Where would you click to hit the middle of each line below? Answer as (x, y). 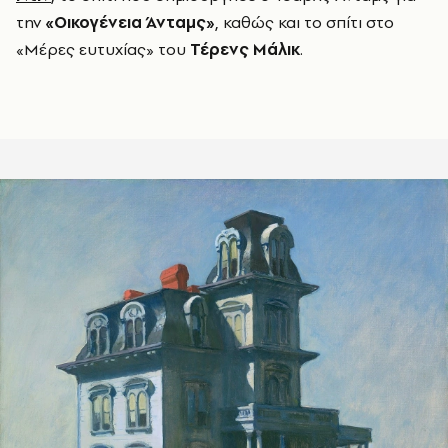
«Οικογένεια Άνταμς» (130, 21)
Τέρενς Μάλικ (245, 48)
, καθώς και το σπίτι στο (304, 21)
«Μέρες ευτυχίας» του (103, 48)
